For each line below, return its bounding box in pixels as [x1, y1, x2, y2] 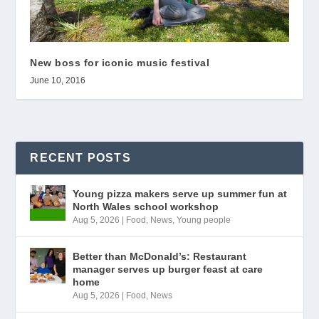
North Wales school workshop [73, 200, 219, 212]
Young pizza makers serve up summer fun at [73, 187, 288, 199]
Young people [177, 214, 231, 225]
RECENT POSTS [30, 151, 131, 164]
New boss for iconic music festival [30, 56, 210, 68]
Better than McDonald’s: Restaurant [73, 250, 247, 262]
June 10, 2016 [30, 75, 86, 85]
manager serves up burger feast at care [73, 263, 263, 275]
